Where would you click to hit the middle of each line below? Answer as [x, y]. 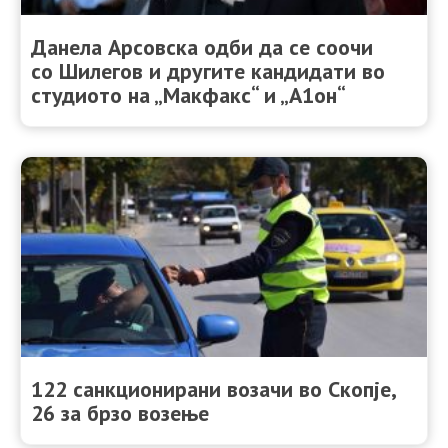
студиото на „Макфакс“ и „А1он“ [188, 95]
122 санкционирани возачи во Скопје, [213, 389]
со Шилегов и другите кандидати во [208, 71]
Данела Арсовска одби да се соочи [202, 47]
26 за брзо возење [120, 413]
